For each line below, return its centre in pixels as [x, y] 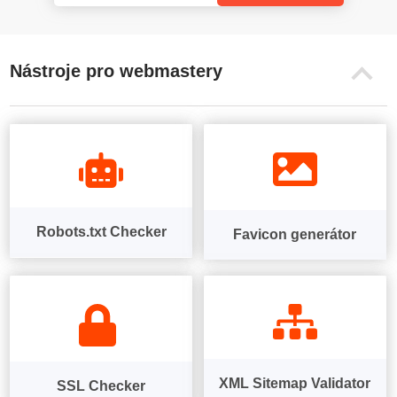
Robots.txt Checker [101, 231]
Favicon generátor [295, 234]
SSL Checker [101, 386]
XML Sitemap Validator [295, 383]
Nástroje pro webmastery [117, 71]
